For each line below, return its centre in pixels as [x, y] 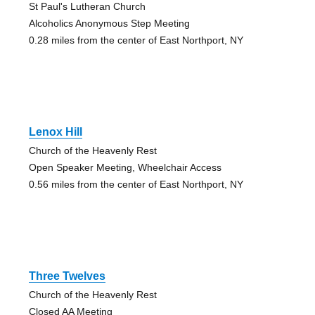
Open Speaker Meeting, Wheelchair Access [125, 167]
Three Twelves [67, 276]
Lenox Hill [55, 131]
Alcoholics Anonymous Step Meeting [109, 23]
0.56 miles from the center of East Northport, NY [136, 184]
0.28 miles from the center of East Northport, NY [136, 40]
